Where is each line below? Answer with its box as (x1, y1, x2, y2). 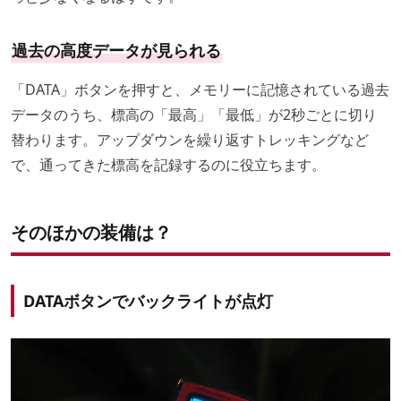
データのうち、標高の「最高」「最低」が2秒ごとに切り (11, 105, 377, 125)
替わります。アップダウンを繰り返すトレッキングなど (11, 130, 369, 150)
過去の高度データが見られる (12, 39, 221, 62)
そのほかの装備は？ (11, 220, 172, 245)
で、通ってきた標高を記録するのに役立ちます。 (11, 155, 326, 175)
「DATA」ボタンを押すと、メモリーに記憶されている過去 (11, 80, 389, 100)
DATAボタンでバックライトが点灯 (23, 290, 273, 312)
